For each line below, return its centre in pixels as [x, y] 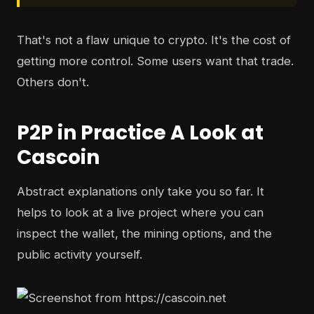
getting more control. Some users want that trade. [155, 61]
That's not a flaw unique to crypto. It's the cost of [154, 40]
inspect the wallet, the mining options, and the [144, 234]
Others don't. [53, 82]
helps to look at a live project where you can [140, 213]
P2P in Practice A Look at [140, 133]
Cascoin [58, 158]
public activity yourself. [80, 255]
